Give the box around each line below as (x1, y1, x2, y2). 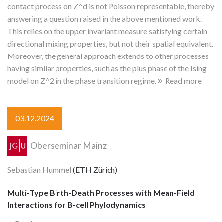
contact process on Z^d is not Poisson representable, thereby (7, 1, 214, 11)
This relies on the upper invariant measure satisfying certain (7, 26, 207, 36)
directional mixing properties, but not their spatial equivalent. (7, 38, 213, 48)
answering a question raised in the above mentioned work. (7, 13, 202, 23)
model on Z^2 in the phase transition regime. (7, 75, 156, 85)
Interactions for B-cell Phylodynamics (7, 200, 146, 210)
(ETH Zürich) (71, 165, 117, 174)
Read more (165, 75, 202, 85)
